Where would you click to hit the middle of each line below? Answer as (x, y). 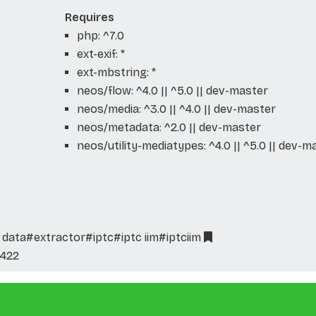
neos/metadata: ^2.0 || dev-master (169, 127)
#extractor (56, 237)
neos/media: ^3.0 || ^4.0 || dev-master (176, 109)
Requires (89, 17)
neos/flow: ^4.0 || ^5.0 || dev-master (172, 90)
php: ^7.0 (100, 35)
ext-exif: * (101, 54)
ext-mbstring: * (116, 72)
